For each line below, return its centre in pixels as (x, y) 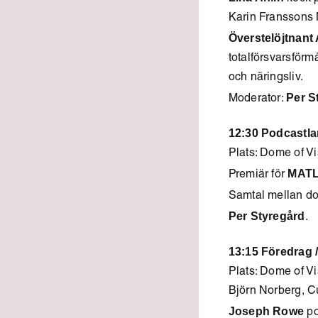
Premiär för (258, 175)
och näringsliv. (266, 78)
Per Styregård (267, 216)
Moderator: (257, 99)
